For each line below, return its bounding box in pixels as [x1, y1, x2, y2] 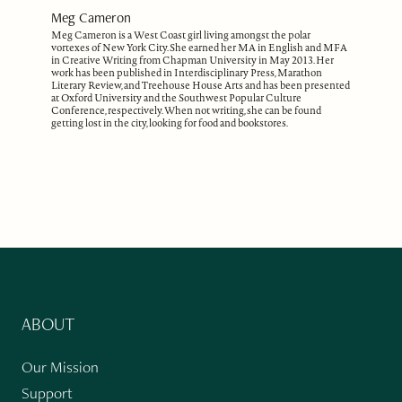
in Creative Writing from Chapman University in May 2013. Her [51, 53, 335, 68]
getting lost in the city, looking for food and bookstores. [51, 116, 289, 131]
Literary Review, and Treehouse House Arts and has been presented [51, 78, 351, 93]
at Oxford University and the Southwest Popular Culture [51, 91, 302, 106]
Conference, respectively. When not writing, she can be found [51, 103, 322, 118]
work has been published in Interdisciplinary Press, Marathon [51, 66, 323, 81]
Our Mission [22, 356, 99, 378]
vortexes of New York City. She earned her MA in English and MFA [51, 40, 348, 56]
